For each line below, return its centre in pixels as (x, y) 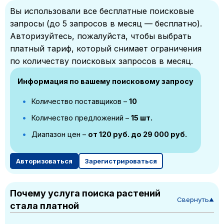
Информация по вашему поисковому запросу (105, 81)
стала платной (44, 206)
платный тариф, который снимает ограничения (106, 48)
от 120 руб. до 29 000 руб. (137, 134)
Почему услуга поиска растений (85, 193)
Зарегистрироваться (121, 161)
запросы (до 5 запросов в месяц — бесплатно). (106, 23)
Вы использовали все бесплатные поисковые (102, 11)
